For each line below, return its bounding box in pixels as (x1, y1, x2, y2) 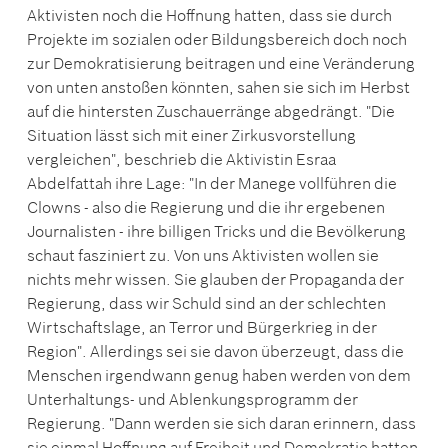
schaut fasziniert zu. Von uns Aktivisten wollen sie (27, 244, 379, 265)
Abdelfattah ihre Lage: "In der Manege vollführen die (27, 172, 397, 193)
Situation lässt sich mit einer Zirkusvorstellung (27, 124, 356, 145)
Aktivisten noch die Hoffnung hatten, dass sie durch (27, 4, 392, 25)
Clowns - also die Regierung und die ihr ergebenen (27, 196, 385, 217)
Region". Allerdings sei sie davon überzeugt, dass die (27, 340, 404, 361)
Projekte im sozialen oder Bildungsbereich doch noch (27, 28, 407, 49)
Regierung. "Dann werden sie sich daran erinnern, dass (27, 412, 416, 433)
